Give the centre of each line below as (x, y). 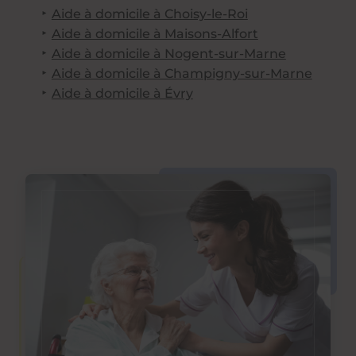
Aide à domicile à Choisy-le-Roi (149, 14)
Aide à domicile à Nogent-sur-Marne (168, 53)
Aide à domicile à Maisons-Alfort (155, 33)
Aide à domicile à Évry (122, 93)
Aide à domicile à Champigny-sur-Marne (182, 73)
